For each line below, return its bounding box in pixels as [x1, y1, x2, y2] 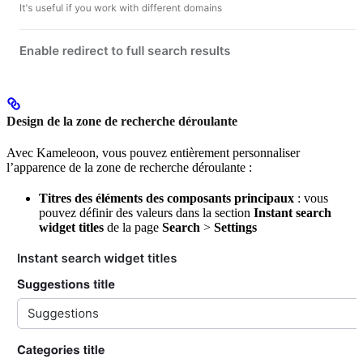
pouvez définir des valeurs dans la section [39, 206, 254, 220]
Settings [214, 220, 257, 235]
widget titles [39, 220, 104, 235]
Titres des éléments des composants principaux [39, 191, 294, 206]
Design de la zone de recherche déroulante [6, 114, 237, 129]
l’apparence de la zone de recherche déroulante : [6, 160, 252, 175]
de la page [104, 220, 162, 235]
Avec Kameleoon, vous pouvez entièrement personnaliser [6, 146, 300, 160]
